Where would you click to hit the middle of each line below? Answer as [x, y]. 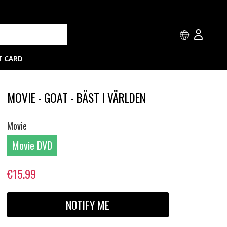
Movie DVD [32, 146]
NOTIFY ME [88, 205]
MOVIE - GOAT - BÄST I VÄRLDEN [76, 97]
